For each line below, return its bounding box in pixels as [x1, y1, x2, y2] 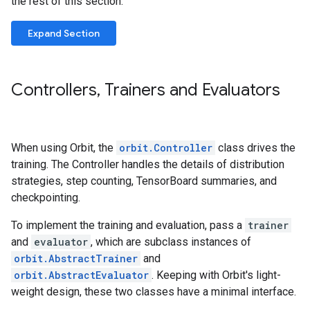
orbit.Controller [119, 141, 212, 154]
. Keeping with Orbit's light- [152, 268, 281, 282]
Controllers [11, 80, 97, 100]
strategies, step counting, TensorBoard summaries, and [11, 174, 277, 188]
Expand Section [28, 27, 100, 39]
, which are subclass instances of [91, 235, 251, 248]
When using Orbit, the [11, 141, 116, 154]
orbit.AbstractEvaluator [14, 268, 149, 282]
